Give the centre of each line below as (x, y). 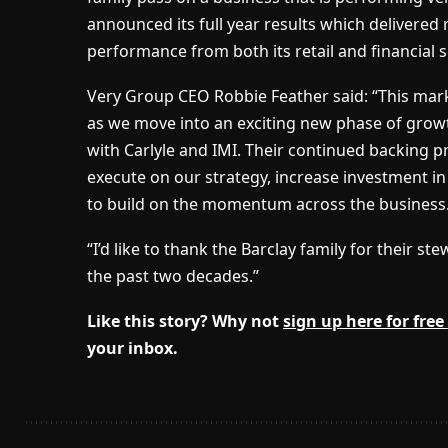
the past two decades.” (172, 276)
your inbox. (132, 348)
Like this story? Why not (184, 321)
